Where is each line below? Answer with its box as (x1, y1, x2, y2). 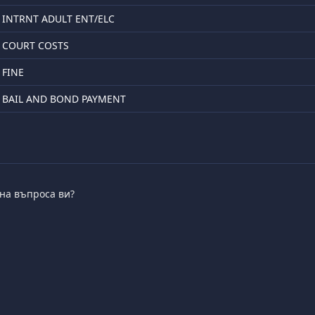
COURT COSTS (2, 39, 69, 52)
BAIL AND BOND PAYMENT (2, 92, 126, 105)
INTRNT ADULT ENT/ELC (2, 12, 115, 25)
